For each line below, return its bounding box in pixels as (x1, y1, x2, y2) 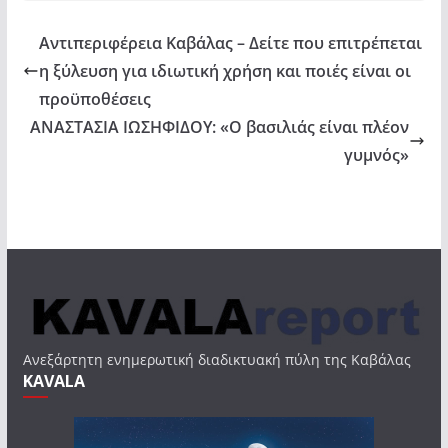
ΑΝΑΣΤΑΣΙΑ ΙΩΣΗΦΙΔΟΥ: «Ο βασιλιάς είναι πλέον (30, 115, 410, 138)
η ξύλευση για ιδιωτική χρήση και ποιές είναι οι (38, 59, 411, 82)
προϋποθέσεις (38, 87, 151, 110)
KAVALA (22, 370, 85, 392)
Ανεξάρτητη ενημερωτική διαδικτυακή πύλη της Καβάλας (22, 350, 411, 369)
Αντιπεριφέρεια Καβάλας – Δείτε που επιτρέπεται (38, 31, 422, 54)
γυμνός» (344, 143, 410, 166)
